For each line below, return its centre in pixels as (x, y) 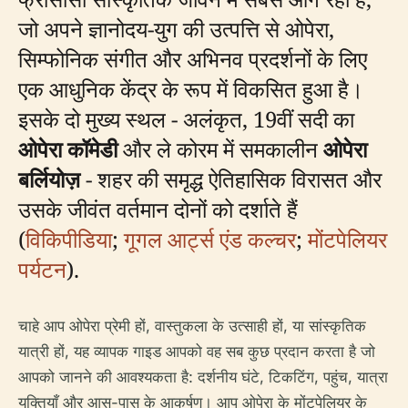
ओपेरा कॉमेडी (68, 149)
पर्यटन (42, 269)
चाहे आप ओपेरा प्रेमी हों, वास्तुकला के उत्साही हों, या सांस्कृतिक (192, 326)
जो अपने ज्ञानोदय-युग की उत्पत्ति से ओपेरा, (176, 29)
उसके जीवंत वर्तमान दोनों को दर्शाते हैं (158, 209)
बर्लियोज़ (49, 179)
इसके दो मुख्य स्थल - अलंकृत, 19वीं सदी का (186, 119)
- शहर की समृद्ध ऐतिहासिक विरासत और (231, 179)
